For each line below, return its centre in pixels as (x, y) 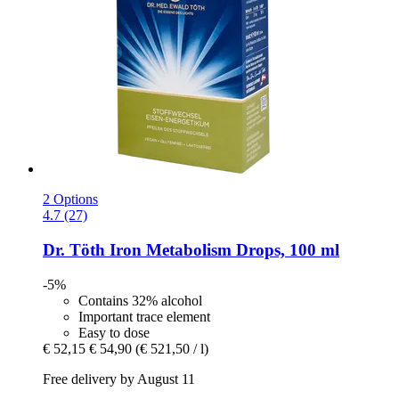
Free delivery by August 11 (119, 379)
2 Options (70, 199)
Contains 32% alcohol (140, 300)
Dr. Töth (74, 250)
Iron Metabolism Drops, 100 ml (222, 250)
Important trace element (144, 316)
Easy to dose (114, 332)
